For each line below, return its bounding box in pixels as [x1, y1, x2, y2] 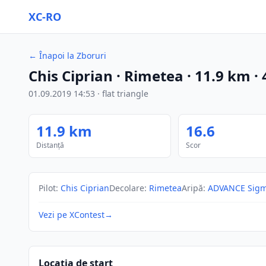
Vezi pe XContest [39, 209, 104, 220]
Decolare [109, 182, 144, 194]
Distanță [36, 140, 64, 150]
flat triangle [102, 88, 148, 99]
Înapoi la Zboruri [39, 50, 106, 61]
